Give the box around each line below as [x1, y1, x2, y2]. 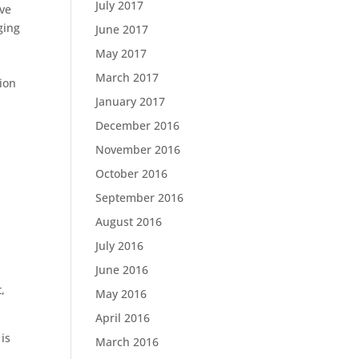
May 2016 [95, 286, 147, 301]
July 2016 [95, 238, 144, 253]
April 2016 [95, 310, 151, 325]
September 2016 [95, 190, 184, 205]
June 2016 [95, 262, 149, 277]
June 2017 [95, 22, 149, 37]
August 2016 [95, 214, 163, 229]
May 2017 [95, 46, 147, 61]
